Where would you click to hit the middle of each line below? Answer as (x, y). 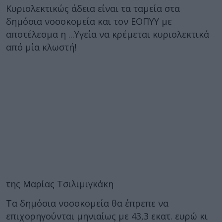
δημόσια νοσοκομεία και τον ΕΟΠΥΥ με (89, 21)
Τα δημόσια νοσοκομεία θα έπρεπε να (87, 203)
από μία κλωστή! (41, 47)
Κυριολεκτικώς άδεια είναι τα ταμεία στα (93, 8)
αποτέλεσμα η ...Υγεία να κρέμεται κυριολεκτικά (108, 34)
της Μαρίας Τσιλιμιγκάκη (60, 184)
